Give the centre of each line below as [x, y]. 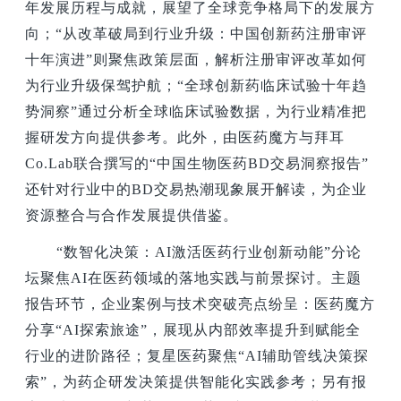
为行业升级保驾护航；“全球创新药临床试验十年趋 [196, 86]
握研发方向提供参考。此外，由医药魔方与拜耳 [185, 138]
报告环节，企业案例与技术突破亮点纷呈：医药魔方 [200, 303]
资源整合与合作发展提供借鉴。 [132, 216]
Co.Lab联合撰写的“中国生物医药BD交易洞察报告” [197, 164]
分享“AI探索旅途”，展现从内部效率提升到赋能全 [193, 329]
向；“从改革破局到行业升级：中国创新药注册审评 [196, 34]
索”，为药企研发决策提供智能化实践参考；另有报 [196, 381]
